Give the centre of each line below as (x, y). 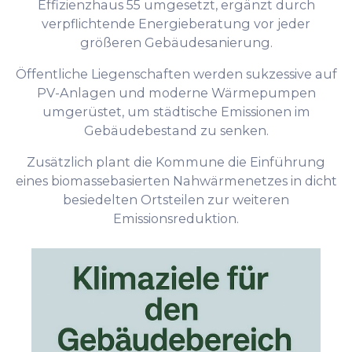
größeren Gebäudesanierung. (176, 42)
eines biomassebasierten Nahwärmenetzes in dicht (176, 181)
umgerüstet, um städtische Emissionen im (176, 111)
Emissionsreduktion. (176, 219)
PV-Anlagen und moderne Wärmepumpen (176, 92)
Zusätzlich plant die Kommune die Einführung (176, 162)
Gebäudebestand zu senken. (176, 130)
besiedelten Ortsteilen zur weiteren (176, 200)
